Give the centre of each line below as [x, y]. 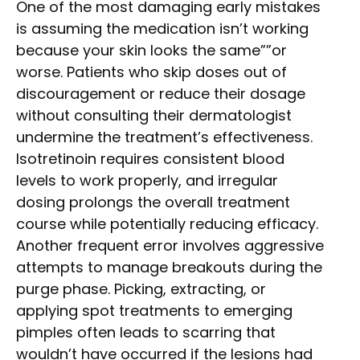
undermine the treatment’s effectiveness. [164, 137]
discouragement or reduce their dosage [161, 93]
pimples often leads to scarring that [146, 332]
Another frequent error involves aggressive [170, 245]
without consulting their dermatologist [154, 115]
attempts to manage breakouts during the [169, 267]
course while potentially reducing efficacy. [167, 223]
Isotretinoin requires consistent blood [150, 158]
